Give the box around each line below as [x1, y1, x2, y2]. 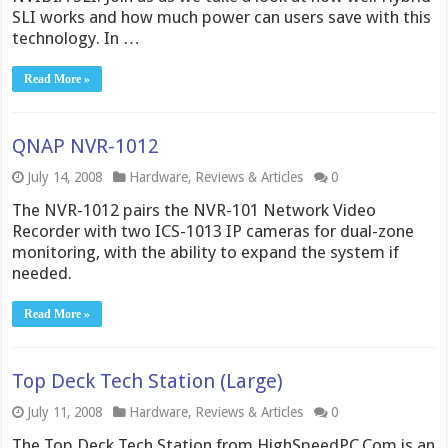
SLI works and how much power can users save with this [12, 7, 432, 27]
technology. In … [12, 28, 141, 48]
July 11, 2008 [27, 404, 103, 420]
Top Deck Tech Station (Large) [12, 369, 284, 393]
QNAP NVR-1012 [12, 134, 160, 158]
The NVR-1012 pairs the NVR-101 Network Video [12, 200, 377, 220]
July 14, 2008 [27, 169, 103, 185]
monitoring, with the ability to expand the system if [12, 242, 400, 262]
